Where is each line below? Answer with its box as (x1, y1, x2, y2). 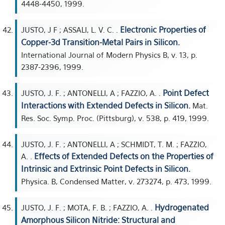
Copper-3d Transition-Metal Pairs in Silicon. (21, 37, 180, 47)
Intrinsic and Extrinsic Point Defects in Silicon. (21, 164, 190, 174)
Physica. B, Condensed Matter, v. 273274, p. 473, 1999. (21, 177, 211, 186)
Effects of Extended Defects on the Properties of (34, 151, 213, 161)
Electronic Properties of (120, 25, 206, 35)
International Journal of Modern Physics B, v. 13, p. (21, 50, 197, 59)
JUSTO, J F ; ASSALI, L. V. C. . (21, 25, 120, 34)
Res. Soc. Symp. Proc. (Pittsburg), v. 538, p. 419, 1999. (21, 114, 209, 123)
